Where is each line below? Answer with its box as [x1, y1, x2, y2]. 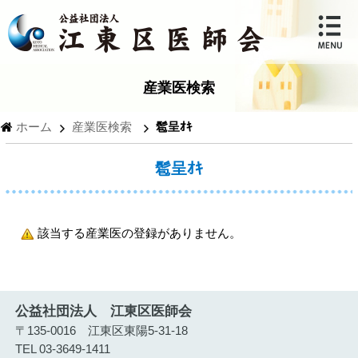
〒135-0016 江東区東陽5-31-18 [15, 324, 189, 337]
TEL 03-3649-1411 [15, 342, 111, 356]
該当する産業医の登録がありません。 [37, 226, 241, 240]
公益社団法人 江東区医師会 [15, 304, 193, 318]
